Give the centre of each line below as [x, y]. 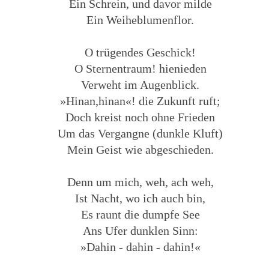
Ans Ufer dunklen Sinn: [140, 230]
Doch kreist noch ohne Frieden [141, 117]
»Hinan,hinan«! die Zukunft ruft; [141, 101]
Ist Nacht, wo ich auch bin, [141, 198]
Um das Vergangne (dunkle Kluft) [141, 133]
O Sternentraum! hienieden [140, 68]
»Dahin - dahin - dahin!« [140, 246]
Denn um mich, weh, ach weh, [140, 182]
